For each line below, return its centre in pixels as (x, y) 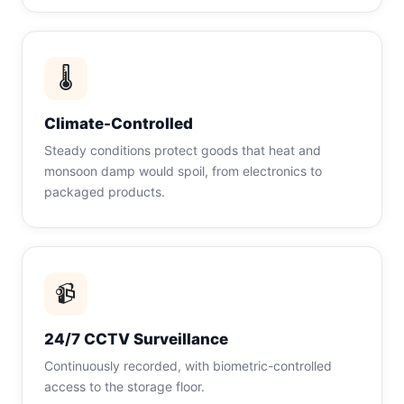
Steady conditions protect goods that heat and (183, 150)
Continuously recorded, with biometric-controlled (188, 366)
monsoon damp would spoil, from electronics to (183, 171)
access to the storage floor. (124, 386)
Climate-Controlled (119, 124)
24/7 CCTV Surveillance (136, 339)
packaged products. (105, 192)
